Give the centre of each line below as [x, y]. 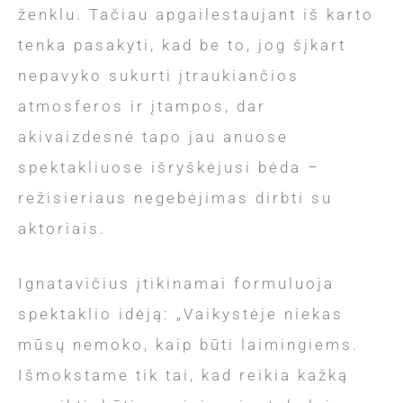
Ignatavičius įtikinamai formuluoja [176, 283]
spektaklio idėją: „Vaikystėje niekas [181, 314]
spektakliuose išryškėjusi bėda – [169, 167]
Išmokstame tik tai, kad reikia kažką [184, 375]
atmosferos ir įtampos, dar [142, 106]
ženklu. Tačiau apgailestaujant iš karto [196, 14]
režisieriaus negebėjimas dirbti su [175, 197]
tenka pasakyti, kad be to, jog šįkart [182, 45]
